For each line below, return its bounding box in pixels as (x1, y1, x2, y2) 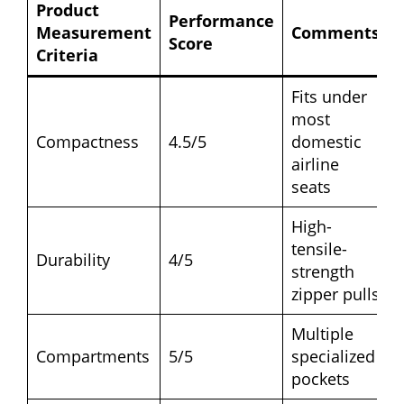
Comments (291, 22, 380, 44)
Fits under (291, 86, 367, 108)
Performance (169, 10, 274, 32)
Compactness (36, 131, 139, 153)
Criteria (36, 44, 98, 67)
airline (291, 153, 339, 176)
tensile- (291, 238, 347, 261)
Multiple (291, 323, 353, 345)
